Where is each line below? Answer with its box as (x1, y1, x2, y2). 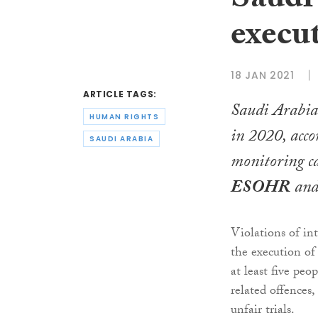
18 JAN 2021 (231, 67, 295, 82)
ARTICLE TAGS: (83, 88, 157, 101)
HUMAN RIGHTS (89, 111, 159, 122)
